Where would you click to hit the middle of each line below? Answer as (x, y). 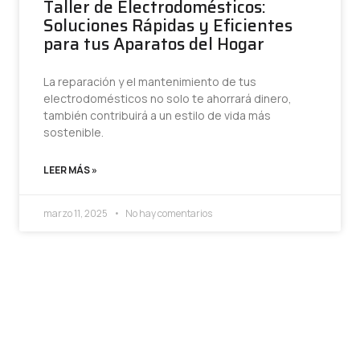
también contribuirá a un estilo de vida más (157, 115)
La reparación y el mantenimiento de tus (150, 82)
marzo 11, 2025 (76, 213)
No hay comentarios (168, 213)
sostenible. (74, 132)
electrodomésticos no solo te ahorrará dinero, (168, 98)
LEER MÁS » (70, 170)
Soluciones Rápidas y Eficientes (168, 25)
